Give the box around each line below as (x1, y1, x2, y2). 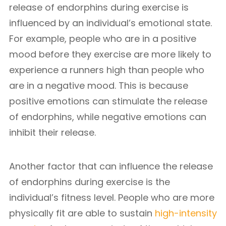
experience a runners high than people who (9, 64, 204, 76)
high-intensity (155, 207, 217, 219)
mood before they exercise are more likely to (9, 48, 211, 61)
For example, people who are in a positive (9, 32, 196, 45)
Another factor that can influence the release (9, 160, 213, 173)
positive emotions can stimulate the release (9, 95, 207, 107)
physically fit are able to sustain (9, 207, 155, 219)
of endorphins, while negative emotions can (9, 110, 206, 123)
